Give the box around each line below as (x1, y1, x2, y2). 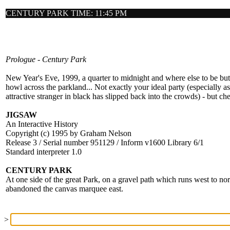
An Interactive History (6, 120, 78, 128)
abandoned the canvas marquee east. (6, 184, 123, 193)
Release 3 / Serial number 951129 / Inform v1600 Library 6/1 (6, 138, 204, 147)
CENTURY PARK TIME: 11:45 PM (6, 9, 127, 17)
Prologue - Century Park (6, 55, 86, 64)
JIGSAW (6, 110, 37, 119)
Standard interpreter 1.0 (6, 147, 82, 156)
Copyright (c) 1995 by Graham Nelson (6, 129, 131, 138)
